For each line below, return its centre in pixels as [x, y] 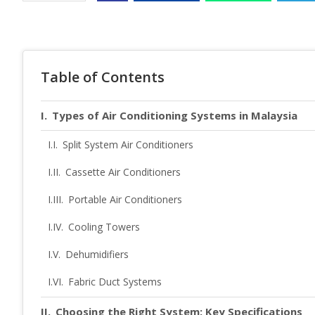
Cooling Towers [104, 226]
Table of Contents [103, 77]
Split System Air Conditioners [128, 144]
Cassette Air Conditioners [123, 172]
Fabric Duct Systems [115, 281]
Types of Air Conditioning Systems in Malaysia [175, 115]
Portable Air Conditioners [125, 199]
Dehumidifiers [97, 254]
